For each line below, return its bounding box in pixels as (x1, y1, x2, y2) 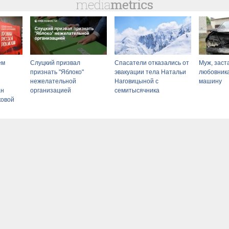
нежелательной (30, 77, 76, 85)
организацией (30, 86, 71, 94)
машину (199, 77, 222, 85)
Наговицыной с (114, 77, 158, 85)
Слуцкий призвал (30, 59, 80, 66)
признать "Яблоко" (30, 68, 84, 76)
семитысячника (114, 86, 159, 94)
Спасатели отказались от (114, 59, 189, 66)
